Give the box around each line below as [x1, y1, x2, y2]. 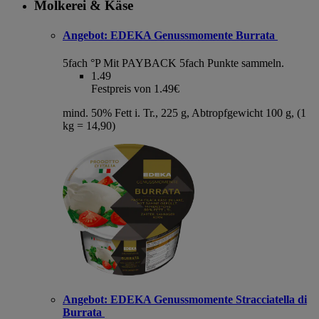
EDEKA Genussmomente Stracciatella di [108, 293, 307, 306]
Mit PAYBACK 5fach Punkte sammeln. [103, 56, 284, 69]
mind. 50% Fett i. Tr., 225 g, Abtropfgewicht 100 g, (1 [63, 106, 306, 119]
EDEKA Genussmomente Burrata [108, 28, 278, 41]
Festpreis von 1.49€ [91, 82, 179, 95]
